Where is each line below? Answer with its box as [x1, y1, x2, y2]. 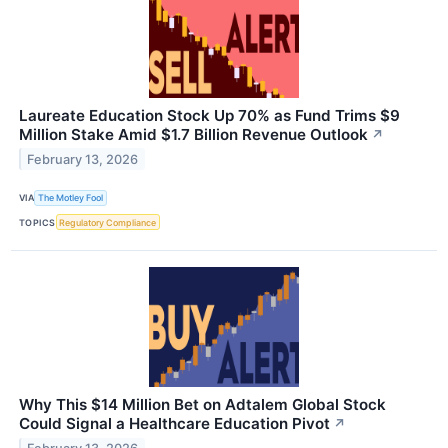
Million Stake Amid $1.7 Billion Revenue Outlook [19, 124, 368, 144]
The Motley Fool [38, 192, 104, 204]
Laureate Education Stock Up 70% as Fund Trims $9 [19, 105, 400, 125]
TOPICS [19, 216, 56, 228]
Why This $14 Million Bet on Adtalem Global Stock [19, 395, 386, 415]
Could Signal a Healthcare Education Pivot [19, 414, 330, 434]
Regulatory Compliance [59, 216, 157, 228]
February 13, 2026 [27, 151, 139, 167]
